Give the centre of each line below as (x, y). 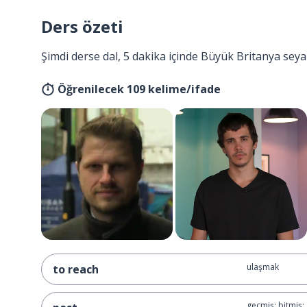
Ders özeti (82, 26)
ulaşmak (262, 267)
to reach (76, 269)
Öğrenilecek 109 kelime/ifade (139, 89)
